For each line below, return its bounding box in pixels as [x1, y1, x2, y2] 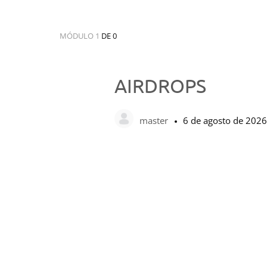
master [139, 114, 170, 126]
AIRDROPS [114, 74, 206, 97]
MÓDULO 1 [60, 30, 101, 41]
